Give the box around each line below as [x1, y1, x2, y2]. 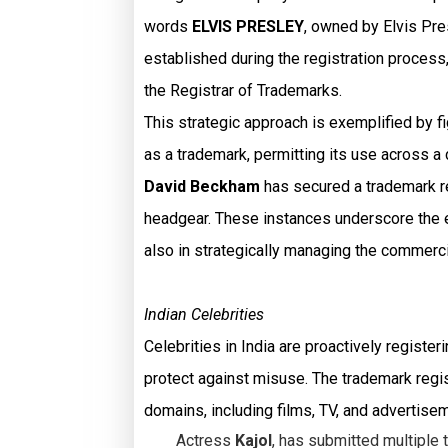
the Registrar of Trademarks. [144, 81, 342, 100]
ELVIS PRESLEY [192, 17, 304, 36]
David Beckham [144, 177, 260, 196]
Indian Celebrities [144, 305, 264, 324]
